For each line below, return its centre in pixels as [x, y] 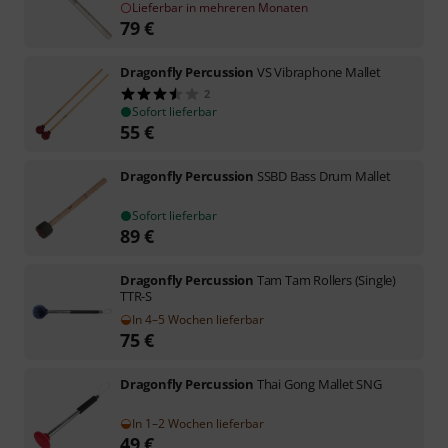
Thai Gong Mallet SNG [319, 383]
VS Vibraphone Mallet [318, 71]
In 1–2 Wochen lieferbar [198, 423]
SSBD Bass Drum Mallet [323, 175]
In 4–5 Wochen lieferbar [198, 319]
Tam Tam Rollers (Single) [326, 279]
